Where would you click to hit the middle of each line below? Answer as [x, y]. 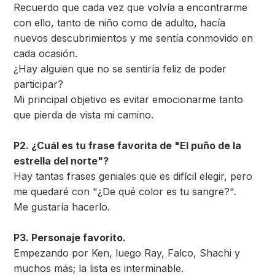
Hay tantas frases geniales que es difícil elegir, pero [133, 176]
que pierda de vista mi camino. [83, 115]
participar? [38, 84]
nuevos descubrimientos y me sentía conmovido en [133, 38]
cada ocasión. [45, 53]
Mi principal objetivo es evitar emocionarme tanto [128, 99]
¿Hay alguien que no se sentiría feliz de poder [120, 69]
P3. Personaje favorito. [70, 238]
